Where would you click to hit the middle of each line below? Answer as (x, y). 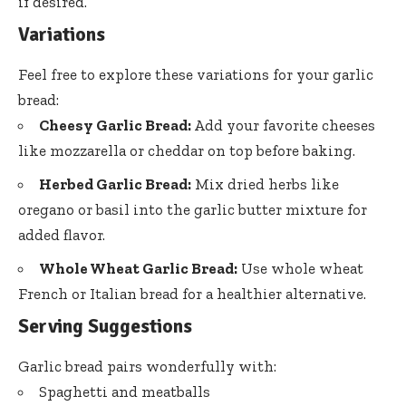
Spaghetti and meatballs (125, 392)
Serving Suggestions (105, 326)
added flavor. (62, 234)
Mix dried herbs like (265, 184)
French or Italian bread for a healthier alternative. (192, 293)
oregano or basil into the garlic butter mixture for (193, 209)
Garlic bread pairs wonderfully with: (147, 367)
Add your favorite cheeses (283, 125)
